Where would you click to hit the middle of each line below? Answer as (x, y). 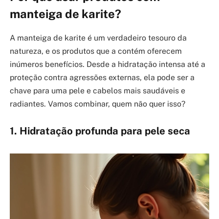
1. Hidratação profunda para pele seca (100, 131)
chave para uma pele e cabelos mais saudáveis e (98, 90)
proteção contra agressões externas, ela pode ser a (102, 77)
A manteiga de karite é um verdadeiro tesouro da (98, 38)
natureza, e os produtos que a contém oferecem (96, 51)
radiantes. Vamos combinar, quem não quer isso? (98, 104)
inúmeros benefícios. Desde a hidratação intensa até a (108, 64)
